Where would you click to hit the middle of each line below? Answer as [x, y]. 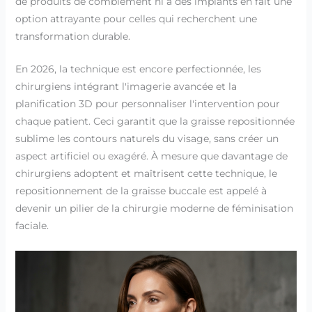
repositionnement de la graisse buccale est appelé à [141, 191]
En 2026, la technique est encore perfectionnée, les [138, 69]
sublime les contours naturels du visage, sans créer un [147, 139]
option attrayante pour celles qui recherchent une [136, 18]
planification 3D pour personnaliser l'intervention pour [147, 104]
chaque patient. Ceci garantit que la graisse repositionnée [155, 122]
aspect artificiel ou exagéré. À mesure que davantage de [151, 156]
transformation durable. [72, 36]
